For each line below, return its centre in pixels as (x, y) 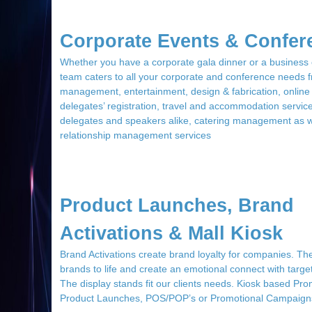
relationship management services (135, 135)
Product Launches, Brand (177, 205)
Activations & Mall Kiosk (171, 233)
